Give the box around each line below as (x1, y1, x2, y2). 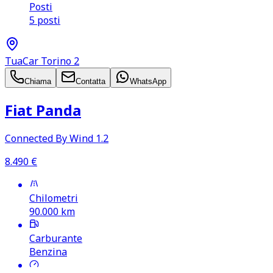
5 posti (29, 13, 60, 27)
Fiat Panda (5, 99, 81, 120)
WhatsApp (130, 76, 166, 86)
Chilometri (29, 191, 78, 205)
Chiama (24, 76, 51, 86)
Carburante (29, 232, 82, 246)
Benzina (29, 245, 67, 259)
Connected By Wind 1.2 (5, 132, 108, 146)
